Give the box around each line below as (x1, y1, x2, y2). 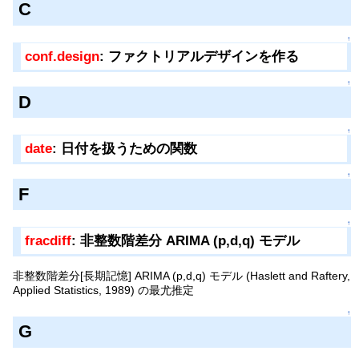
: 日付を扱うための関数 (52, 140, 198, 156)
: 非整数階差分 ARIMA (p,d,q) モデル (71, 233, 301, 249)
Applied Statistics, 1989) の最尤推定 (13, 283, 195, 296)
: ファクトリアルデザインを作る (99, 48, 300, 64)
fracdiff (25, 233, 72, 249)
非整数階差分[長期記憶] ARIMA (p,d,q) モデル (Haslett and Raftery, (13, 268, 351, 282)
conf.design (25, 48, 100, 64)
